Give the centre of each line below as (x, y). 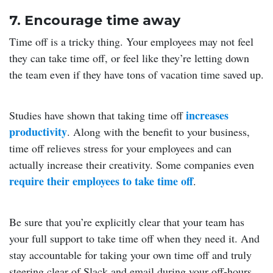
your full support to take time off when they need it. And (134, 238)
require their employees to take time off (101, 181)
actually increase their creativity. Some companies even (132, 164)
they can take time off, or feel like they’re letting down (129, 58)
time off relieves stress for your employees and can (120, 148)
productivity (38, 131)
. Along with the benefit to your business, (158, 131)
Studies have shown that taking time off (97, 115)
